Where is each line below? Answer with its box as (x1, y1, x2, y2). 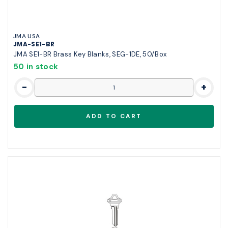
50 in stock (13, 61, 59, 72)
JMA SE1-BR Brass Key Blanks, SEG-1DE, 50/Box (13, 49, 167, 59)
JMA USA (13, 32, 40, 40)
